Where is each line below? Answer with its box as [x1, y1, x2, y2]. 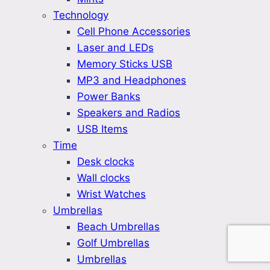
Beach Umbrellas [77, 221, 160, 233]
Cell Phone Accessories [77, 25, 190, 38]
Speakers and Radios [77, 107, 180, 119]
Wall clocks [77, 172, 130, 184]
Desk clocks [77, 155, 134, 168]
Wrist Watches [77, 188, 146, 201]
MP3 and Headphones [77, 74, 186, 87]
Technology [53, 9, 108, 22]
